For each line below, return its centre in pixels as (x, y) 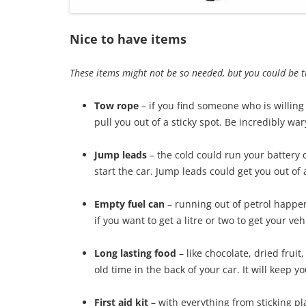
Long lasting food (137, 253)
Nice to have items (128, 39)
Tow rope (118, 106)
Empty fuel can (131, 204)
